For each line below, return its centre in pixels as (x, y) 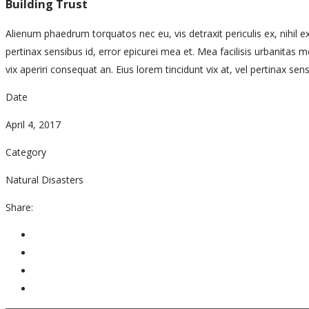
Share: (19, 207)
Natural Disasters (44, 179)
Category (26, 152)
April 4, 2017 (33, 124)
